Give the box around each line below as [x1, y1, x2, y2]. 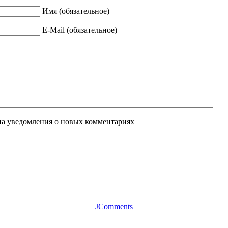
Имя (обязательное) [42, 6, 109, 15]
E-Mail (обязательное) [42, 25, 117, 34]
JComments [95, 202, 133, 211]
